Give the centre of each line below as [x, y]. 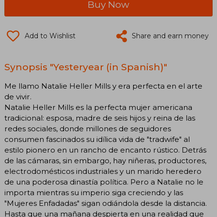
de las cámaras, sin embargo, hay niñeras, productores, [105, 160]
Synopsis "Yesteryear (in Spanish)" [86, 67]
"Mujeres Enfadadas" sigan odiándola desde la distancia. [106, 203]
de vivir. [18, 96]
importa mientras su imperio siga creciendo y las [94, 192]
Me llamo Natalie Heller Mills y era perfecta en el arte [103, 86]
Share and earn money [170, 36]
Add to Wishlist [50, 36]
